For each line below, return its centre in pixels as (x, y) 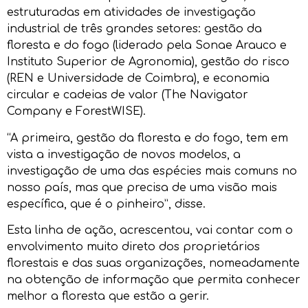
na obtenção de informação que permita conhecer (154, 280)
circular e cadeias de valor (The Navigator (128, 95)
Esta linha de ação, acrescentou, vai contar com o (150, 231)
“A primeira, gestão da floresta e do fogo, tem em (147, 138)
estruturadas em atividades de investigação (131, 13)
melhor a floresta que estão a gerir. (108, 297)
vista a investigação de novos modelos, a (124, 154)
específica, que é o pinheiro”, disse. (106, 204)
